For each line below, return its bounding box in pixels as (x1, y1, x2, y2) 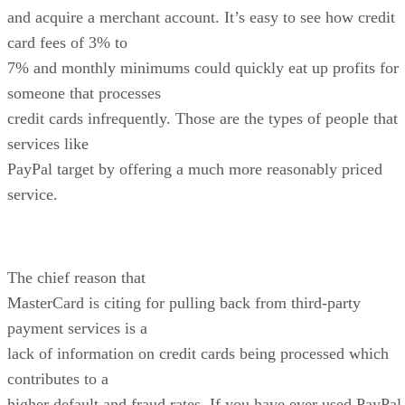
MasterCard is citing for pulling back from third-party (7, 293, 361, 312)
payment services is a (7, 318, 147, 337)
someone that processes (7, 83, 161, 102)
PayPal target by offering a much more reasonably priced (7, 159, 382, 178)
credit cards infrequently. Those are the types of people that (7, 108, 398, 127)
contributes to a (7, 369, 108, 388)
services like (7, 134, 89, 153)
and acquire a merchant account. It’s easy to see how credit (7, 7, 395, 26)
